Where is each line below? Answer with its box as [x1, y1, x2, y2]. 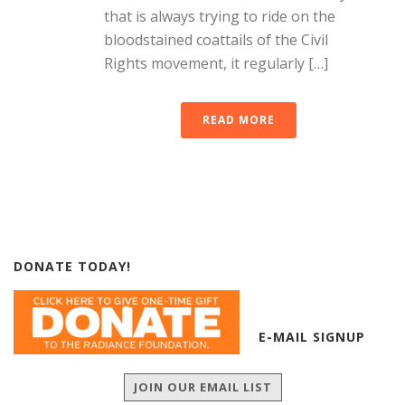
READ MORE [202, 112, 275, 127]
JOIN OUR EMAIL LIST [133, 378, 272, 395]
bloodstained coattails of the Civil [104, 30, 328, 50]
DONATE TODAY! [14, 258, 131, 275]
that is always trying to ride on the [104, 6, 335, 26]
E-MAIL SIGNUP [259, 328, 365, 345]
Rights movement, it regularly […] [104, 53, 328, 73]
